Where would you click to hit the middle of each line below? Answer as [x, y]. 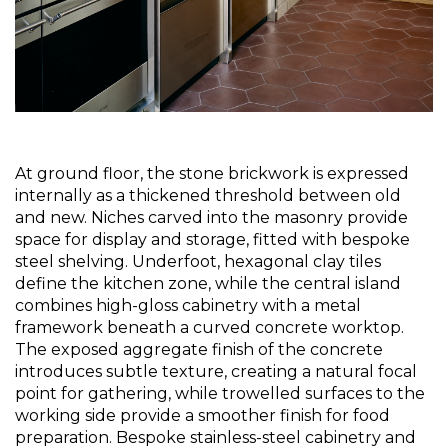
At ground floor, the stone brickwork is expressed [212, 173]
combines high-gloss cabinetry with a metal [188, 305]
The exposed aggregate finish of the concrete [199, 349]
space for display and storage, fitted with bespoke [212, 239]
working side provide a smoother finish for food [202, 415]
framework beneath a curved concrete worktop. [209, 327]
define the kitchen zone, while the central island [208, 283]
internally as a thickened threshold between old [208, 195]
